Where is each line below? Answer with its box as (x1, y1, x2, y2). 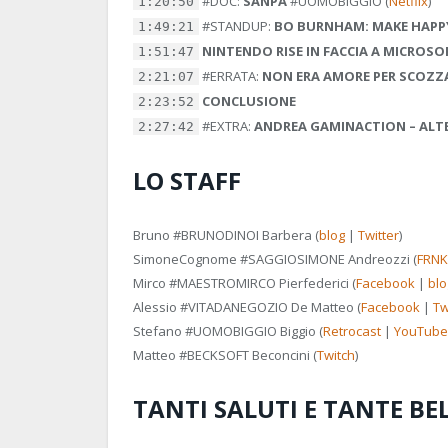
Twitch (317, 345, 355, 364)
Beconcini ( (249, 345, 317, 364)
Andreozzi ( (345, 249, 417, 268)
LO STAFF (133, 163, 241, 197)
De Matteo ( (288, 297, 361, 316)
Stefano (133, 321, 185, 340)
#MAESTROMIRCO (169, 273, 276, 292)
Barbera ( (259, 225, 319, 244)
